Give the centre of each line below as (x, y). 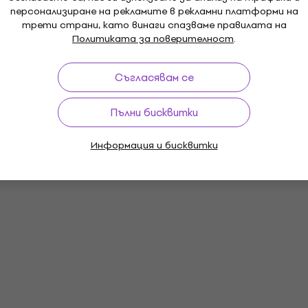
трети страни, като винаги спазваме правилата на (154, 25)
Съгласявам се (154, 77)
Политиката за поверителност (153, 39)
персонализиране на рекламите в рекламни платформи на (154, 11)
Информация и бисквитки (154, 145)
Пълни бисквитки (154, 112)
